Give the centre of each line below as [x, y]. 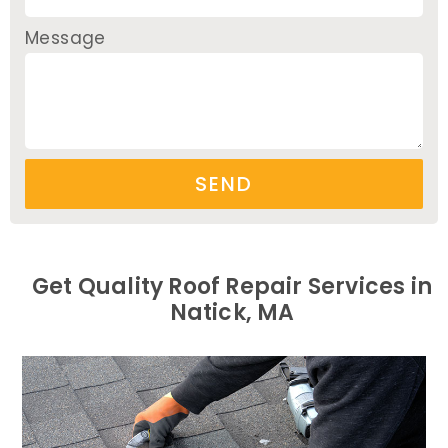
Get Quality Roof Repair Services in [231, 286]
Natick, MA [232, 312]
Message [65, 38]
